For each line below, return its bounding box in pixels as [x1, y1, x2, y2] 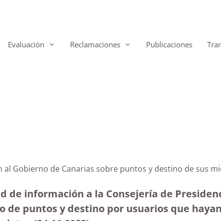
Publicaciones [146, 39, 192, 49]
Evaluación [8, 39, 44, 49]
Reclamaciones [70, 39, 120, 49]
